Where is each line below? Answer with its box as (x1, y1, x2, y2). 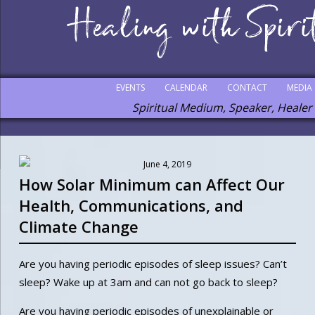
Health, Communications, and (18, 195, 243, 217)
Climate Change (18, 216, 139, 238)
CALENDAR (164, 81, 207, 94)
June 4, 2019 (143, 158, 192, 171)
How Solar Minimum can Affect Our (18, 174, 285, 195)
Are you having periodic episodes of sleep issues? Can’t (18, 256, 287, 271)
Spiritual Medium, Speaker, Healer (131, 99, 312, 115)
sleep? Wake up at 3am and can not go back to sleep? (18, 274, 278, 289)
